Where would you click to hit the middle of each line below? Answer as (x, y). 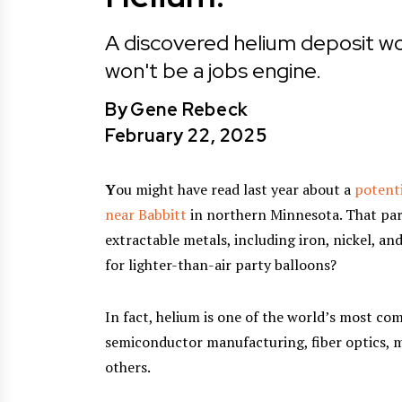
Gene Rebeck (189, 109)
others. (128, 367)
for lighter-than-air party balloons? (221, 264)
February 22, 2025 (186, 135)
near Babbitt (146, 214)
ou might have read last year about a (235, 189)
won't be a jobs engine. (213, 70)
